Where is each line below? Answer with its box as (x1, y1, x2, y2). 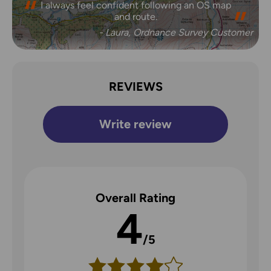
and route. (114, 10, 157, 22)
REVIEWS (108, 79, 163, 94)
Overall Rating (96, 191, 175, 206)
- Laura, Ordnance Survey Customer (99, 26, 253, 38)
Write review (99, 117, 172, 132)
